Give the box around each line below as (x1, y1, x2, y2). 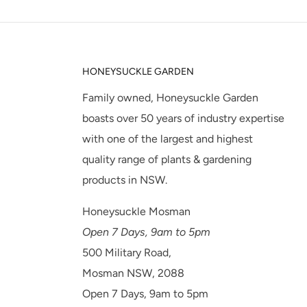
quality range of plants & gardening (82, 153, 251, 167)
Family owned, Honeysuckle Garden (82, 91, 258, 105)
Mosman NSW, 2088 (82, 267, 184, 280)
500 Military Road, (82, 246, 171, 260)
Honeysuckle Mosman (82, 205, 191, 219)
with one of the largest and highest (82, 132, 253, 146)
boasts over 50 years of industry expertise (82, 112, 284, 125)
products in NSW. (82, 173, 170, 187)
